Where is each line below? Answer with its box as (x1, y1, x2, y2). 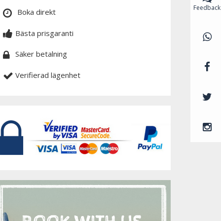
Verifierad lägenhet (15, 70, 80, 80)
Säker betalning (15, 49, 67, 59)
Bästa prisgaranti (15, 28, 74, 38)
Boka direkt (15, 7, 56, 17)
